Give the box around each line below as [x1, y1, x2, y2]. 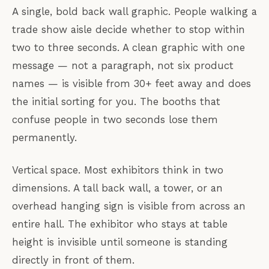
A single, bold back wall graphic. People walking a [12, 5, 257, 17]
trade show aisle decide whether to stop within [12, 23, 245, 35]
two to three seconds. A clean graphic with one [12, 41, 245, 53]
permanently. [12, 131, 77, 144]
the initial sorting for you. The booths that [12, 95, 220, 107]
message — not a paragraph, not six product [12, 59, 234, 71]
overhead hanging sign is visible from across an [12, 199, 246, 212]
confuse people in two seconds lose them [12, 113, 218, 125]
